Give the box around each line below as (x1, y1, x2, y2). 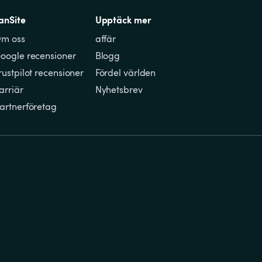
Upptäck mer (95, 13, 151, 26)
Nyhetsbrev (95, 83, 143, 96)
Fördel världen (95, 66, 156, 80)
